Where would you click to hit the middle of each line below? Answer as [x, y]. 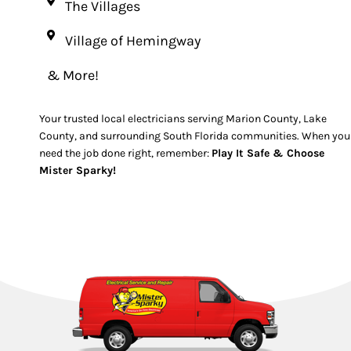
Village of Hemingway [132, 41]
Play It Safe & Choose [268, 154]
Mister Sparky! [78, 171]
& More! [73, 76]
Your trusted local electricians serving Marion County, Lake [183, 119]
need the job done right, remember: [125, 154]
